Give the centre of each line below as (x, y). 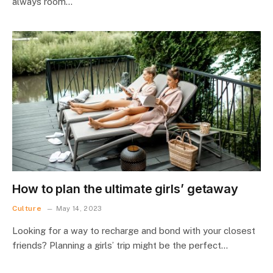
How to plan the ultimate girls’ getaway (126, 189)
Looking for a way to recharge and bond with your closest (134, 230)
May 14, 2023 (79, 208)
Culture (27, 208)
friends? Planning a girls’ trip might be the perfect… (120, 245)
